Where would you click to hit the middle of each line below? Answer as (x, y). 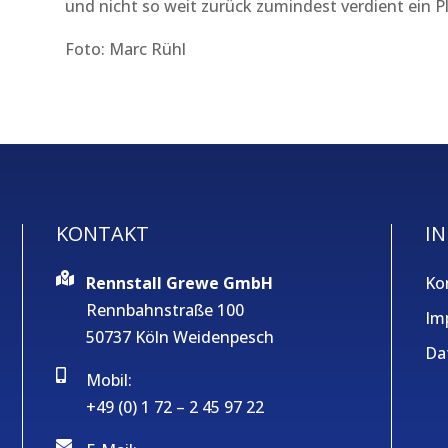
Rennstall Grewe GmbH (179, 283)
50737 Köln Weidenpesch (179, 337)
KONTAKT (102, 234)
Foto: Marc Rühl (125, 48)
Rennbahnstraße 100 (164, 310)
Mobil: (108, 380)
